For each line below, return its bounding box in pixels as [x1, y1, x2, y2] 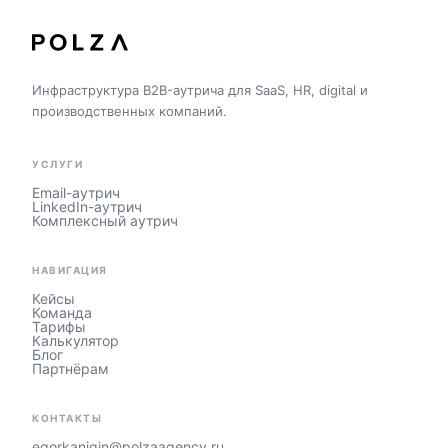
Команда [32, 304, 92, 321]
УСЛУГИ [32, 158, 83, 170]
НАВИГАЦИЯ [32, 264, 108, 276]
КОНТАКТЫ [32, 412, 102, 424]
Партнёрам [32, 360, 109, 377]
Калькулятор [32, 332, 119, 349]
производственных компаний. [32, 103, 227, 119]
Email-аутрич [32, 184, 120, 201]
